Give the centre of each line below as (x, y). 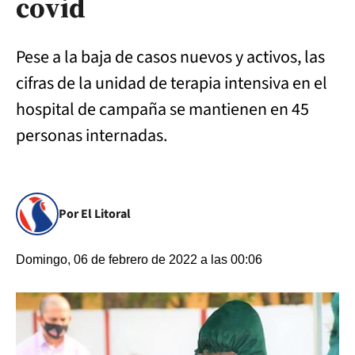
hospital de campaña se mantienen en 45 (162, 109)
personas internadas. (92, 136)
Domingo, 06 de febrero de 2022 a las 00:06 (139, 260)
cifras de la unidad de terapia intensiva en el (172, 83)
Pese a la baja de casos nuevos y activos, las (170, 57)
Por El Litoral (95, 214)
